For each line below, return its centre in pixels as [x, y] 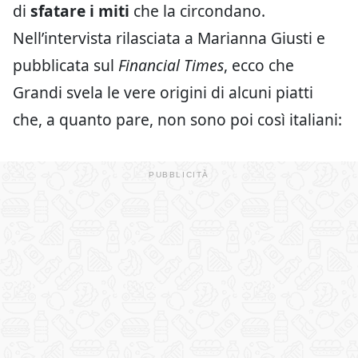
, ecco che [259, 66]
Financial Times [171, 66]
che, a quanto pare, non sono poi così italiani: [177, 120]
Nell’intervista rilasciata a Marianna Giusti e [169, 38]
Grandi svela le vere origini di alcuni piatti [163, 93]
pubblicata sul [66, 66]
